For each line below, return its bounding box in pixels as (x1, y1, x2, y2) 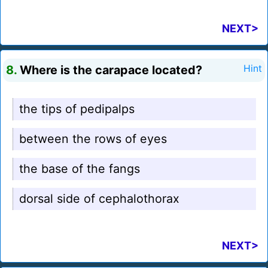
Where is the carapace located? (17, 63, 202, 78)
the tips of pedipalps (19, 102, 135, 117)
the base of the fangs (19, 162, 140, 176)
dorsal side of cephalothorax (19, 191, 179, 206)
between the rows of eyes (19, 132, 167, 147)
